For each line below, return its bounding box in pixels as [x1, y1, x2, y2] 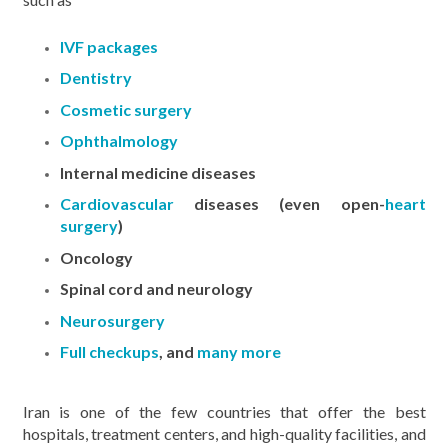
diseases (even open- [174, 194, 385, 213]
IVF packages [60, 36, 158, 56]
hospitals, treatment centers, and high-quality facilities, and [22, 423, 426, 443]
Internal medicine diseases [60, 162, 256, 182]
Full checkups [60, 342, 159, 361]
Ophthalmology [60, 131, 178, 150]
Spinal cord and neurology [60, 279, 253, 298]
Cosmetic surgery [60, 99, 192, 119]
